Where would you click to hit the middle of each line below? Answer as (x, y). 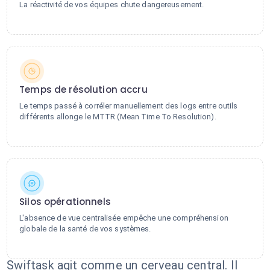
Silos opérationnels (65, 202)
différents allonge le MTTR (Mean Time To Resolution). (118, 117)
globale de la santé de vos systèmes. (85, 229)
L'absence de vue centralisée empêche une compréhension (124, 218)
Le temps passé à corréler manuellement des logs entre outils (129, 106)
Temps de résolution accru (83, 89)
